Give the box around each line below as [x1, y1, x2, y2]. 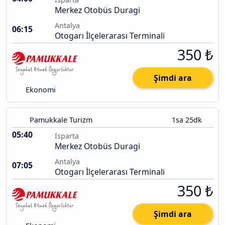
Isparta [55, 131, 79, 141]
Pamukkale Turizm [30, 115, 92, 125]
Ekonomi [24, 85, 56, 95]
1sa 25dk [172, 115, 204, 125]
